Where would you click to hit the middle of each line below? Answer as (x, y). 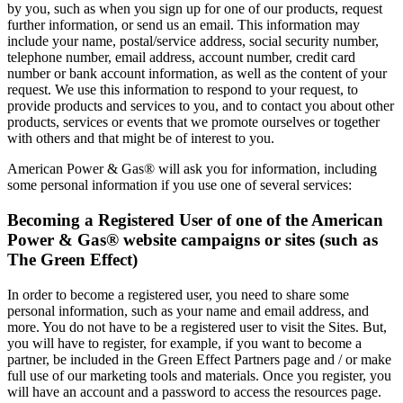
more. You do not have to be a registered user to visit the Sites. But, (197, 327)
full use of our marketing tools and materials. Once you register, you (199, 375)
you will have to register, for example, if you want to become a (184, 343)
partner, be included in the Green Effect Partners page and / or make (199, 359)
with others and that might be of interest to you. (141, 139)
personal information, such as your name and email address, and (188, 310)
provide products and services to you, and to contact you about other (201, 106)
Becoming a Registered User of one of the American (195, 219)
